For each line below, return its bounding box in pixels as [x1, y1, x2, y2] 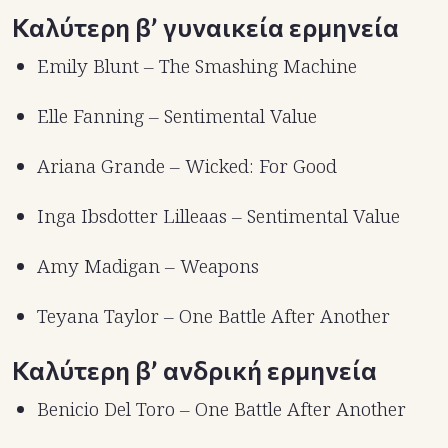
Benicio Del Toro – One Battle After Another [37, 396, 406, 423]
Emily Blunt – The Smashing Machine [37, 53, 357, 80]
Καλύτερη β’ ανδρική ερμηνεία [12, 354, 377, 386]
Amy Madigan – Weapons [37, 253, 259, 280]
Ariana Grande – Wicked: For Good [37, 153, 337, 180]
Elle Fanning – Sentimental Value [37, 103, 317, 130]
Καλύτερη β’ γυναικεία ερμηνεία [12, 11, 399, 43]
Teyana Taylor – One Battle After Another [37, 303, 390, 330]
